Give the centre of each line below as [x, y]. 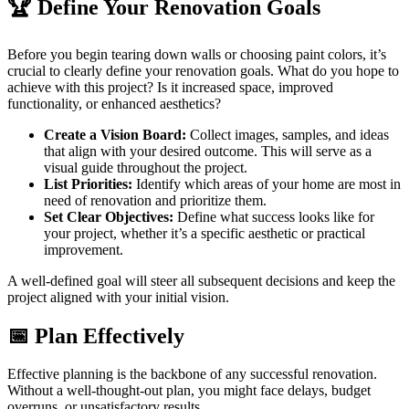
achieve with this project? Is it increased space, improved [170, 87]
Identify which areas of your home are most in [267, 184]
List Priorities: [88, 184]
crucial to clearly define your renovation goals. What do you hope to [203, 70]
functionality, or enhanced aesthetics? [114, 103]
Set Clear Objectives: [109, 216]
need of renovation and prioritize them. [155, 200]
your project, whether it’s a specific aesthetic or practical [204, 233]
